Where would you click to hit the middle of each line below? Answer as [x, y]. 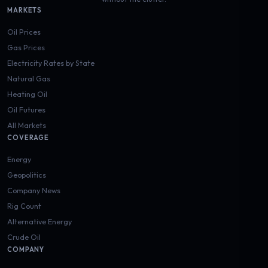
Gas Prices [26, 47]
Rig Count [24, 205]
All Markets [27, 125]
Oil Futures [26, 109]
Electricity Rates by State [51, 63]
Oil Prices [24, 31]
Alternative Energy [39, 221]
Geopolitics [27, 174]
